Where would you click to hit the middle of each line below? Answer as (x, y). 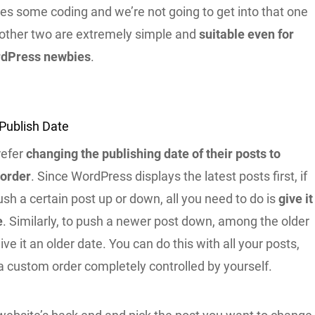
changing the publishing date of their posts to (154, 153)
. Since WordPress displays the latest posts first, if (169, 176)
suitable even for (247, 34)
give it (296, 198)
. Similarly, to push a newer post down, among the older (156, 221)
